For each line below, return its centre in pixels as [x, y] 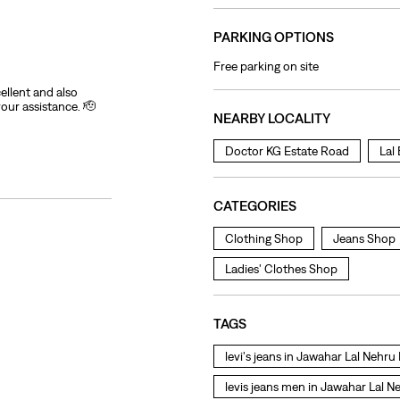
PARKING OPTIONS [274, 36]
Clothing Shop [264, 239]
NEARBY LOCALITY [272, 118]
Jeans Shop [364, 239]
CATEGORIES [255, 206]
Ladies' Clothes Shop [281, 269]
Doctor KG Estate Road [287, 151]
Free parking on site [266, 67]
